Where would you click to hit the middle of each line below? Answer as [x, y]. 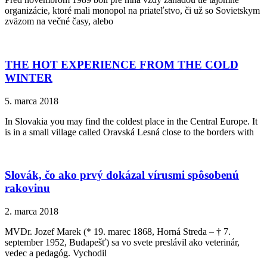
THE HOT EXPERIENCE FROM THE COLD [122, 64]
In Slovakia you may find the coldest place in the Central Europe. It [131, 121]
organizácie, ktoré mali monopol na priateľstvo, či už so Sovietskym [132, 11]
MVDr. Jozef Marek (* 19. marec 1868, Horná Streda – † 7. [118, 232]
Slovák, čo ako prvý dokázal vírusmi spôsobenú [122, 175]
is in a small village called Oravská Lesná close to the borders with [129, 132]
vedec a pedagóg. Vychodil [56, 253]
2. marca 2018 [32, 211]
